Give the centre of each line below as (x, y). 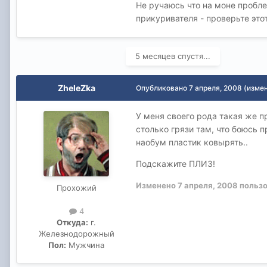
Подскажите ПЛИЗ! (176, 164)
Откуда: (72, 223)
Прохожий (76, 188)
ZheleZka (76, 88)
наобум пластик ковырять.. (192, 142)
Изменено (157, 186)
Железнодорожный (76, 234)
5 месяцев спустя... (173, 56)
